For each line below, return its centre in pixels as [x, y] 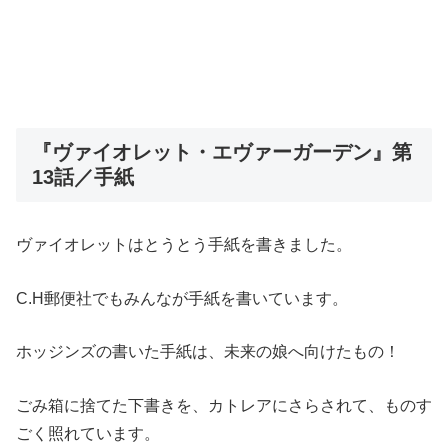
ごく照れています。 [88, 434]
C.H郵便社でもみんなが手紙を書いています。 [182, 298]
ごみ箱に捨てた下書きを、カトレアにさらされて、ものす [224, 406]
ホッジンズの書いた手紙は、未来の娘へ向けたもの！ [208, 352]
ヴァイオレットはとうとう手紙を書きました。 [184, 245]
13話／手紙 [83, 177]
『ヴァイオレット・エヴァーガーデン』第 [222, 152]
